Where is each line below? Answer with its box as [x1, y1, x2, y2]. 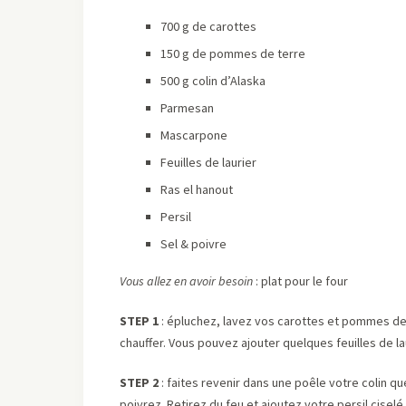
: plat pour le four [256, 272, 348, 289]
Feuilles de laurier [160, 153, 256, 170]
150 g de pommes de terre [160, 44, 305, 62]
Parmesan [160, 99, 214, 116]
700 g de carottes [160, 17, 256, 34]
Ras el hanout [160, 180, 233, 198]
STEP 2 [120, 373, 159, 391]
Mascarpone [160, 126, 227, 143]
